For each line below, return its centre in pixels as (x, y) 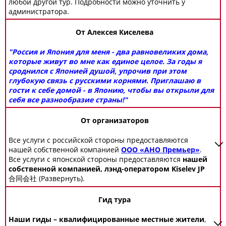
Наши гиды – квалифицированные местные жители (106, 219)
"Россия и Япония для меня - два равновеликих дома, (108, 52)
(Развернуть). (61, 178)
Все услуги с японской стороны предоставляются (96, 159)
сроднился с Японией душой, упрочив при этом (98, 71)
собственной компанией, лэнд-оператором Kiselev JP (107, 169)
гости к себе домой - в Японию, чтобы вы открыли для (111, 90)
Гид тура (115, 200)
